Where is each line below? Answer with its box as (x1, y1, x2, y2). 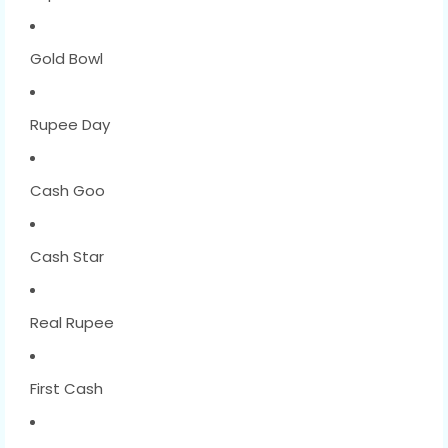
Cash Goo (30, 179, 105, 201)
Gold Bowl (30, 47, 103, 69)
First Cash (30, 377, 103, 399)
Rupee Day (30, 113, 110, 135)
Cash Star (30, 245, 104, 267)
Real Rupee (30, 311, 114, 333)
